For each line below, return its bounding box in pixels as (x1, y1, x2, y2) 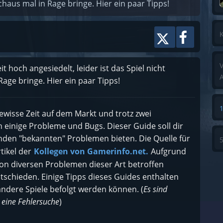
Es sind (143, 184, 167, 195)
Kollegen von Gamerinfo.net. (34, 146, 148, 157)
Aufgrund (149, 146, 186, 157)
